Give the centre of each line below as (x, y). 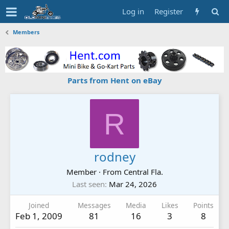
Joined (39, 205)
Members (26, 32)
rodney (114, 156)
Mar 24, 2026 (133, 184)
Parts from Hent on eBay (114, 80)
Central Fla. (143, 171)
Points (203, 205)
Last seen (88, 184)
